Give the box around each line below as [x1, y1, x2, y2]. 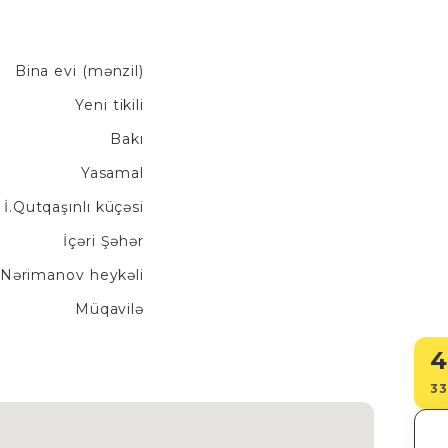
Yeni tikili [75, 96, 144, 114]
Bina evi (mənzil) [14, 62, 144, 80]
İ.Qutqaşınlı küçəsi [3, 198, 144, 216]
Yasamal [80, 164, 144, 182]
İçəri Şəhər [63, 232, 144, 250]
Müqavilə [74, 300, 144, 318]
